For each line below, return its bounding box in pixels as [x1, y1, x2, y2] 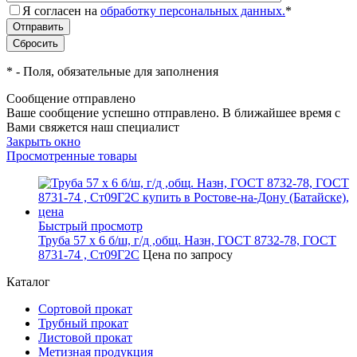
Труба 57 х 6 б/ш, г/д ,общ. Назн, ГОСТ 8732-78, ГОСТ [38, 233, 336, 247]
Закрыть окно [6, 134, 80, 148]
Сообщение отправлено [6, 91, 135, 105]
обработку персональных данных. [100, 3, 285, 18]
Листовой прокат [38, 330, 132, 344]
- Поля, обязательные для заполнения [13, 64, 218, 78]
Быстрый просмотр [38, 218, 143, 233]
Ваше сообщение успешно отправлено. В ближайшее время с [6, 105, 340, 120]
